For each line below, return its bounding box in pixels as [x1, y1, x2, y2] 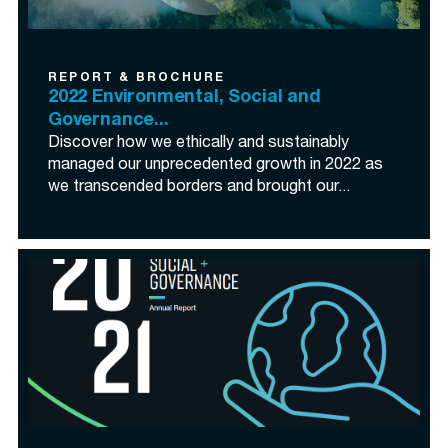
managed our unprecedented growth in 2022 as [48, 158, 383, 174]
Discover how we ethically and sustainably [48, 136, 349, 152]
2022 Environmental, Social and [48, 89, 321, 107]
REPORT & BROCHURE [48, 72, 226, 84]
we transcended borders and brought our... [48, 180, 350, 196]
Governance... [48, 112, 169, 130]
